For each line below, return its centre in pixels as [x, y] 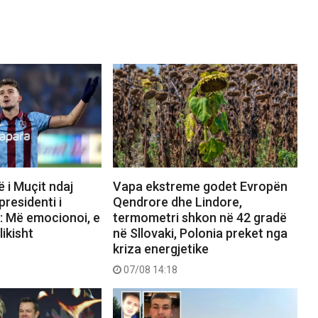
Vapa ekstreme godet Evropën [200, 186]
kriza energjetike [160, 248]
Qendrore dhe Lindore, [177, 202]
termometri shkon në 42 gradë [199, 217]
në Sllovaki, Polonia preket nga [200, 233]
